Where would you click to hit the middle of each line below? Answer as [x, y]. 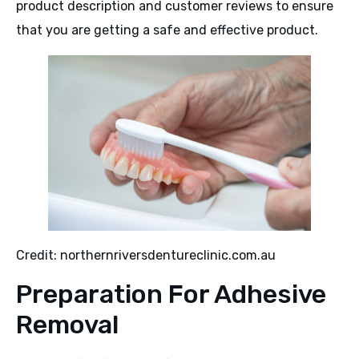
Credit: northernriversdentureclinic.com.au [146, 255]
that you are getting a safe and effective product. [167, 30]
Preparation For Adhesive [171, 294]
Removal [67, 325]
